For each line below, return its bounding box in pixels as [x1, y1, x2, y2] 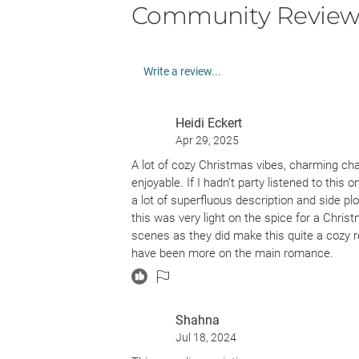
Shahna [175, 313, 220, 328]
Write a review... [143, 65, 221, 78]
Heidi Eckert [175, 115, 242, 131]
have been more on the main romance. [131, 246, 333, 260]
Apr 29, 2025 [175, 134, 239, 147]
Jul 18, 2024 [175, 331, 236, 344]
